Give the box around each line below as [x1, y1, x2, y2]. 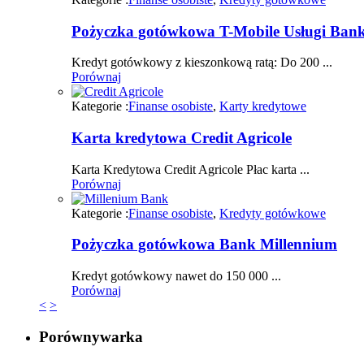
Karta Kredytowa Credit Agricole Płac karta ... [71, 162, 310, 176]
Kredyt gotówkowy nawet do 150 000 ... [71, 269, 281, 284]
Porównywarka [39, 327, 143, 345]
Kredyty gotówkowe [219, 206, 326, 220]
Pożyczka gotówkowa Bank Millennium [71, 236, 337, 253]
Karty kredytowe [219, 99, 306, 114]
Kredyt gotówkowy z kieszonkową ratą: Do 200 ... [71, 55, 332, 70]
